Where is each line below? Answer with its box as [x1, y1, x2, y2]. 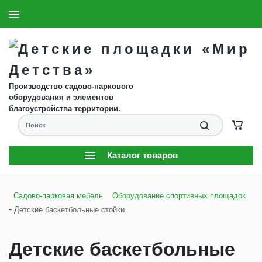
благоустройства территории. [9, 104, 120, 113]
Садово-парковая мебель [13, 191, 103, 200]
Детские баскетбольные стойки [14, 205, 125, 214]
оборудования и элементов [9, 93, 113, 102]
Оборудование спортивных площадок [112, 191, 246, 200]
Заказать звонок [192, 9, 253, 18]
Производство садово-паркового [9, 82, 133, 91]
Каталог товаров [106, 150, 178, 160]
